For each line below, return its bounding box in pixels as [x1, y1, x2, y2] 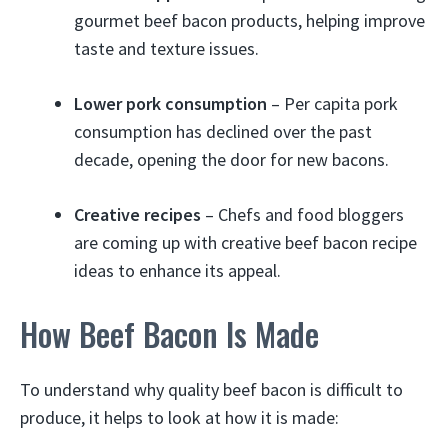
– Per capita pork [267, 92, 398, 115]
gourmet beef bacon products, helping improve [74, 9, 425, 32]
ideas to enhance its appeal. [74, 259, 281, 282]
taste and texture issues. [74, 37, 259, 60]
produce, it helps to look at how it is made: [20, 406, 339, 429]
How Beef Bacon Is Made [20, 310, 319, 357]
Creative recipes [74, 203, 201, 226]
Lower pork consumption [74, 92, 267, 115]
